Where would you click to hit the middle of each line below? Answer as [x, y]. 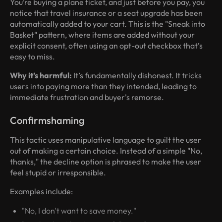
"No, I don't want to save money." [79, 211]
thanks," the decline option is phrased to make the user [106, 162]
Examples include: [41, 192]
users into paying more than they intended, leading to [103, 86]
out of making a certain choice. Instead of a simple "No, [106, 151]
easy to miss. [32, 57]
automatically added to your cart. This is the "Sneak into [108, 24]
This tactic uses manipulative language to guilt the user [106, 140]
